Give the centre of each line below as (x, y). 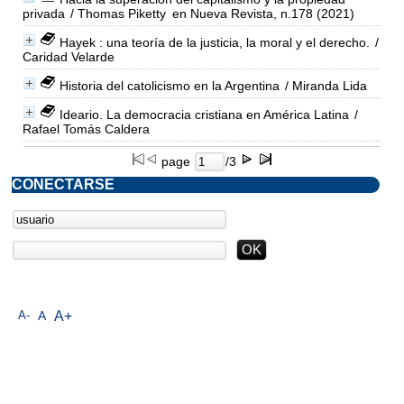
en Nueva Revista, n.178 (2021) (263, 13)
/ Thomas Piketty (116, 13)
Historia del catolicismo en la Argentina (169, 85)
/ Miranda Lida (324, 85)
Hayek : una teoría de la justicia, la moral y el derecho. (214, 42)
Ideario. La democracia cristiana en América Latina (204, 114)
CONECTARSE (63, 184)
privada (43, 13)
